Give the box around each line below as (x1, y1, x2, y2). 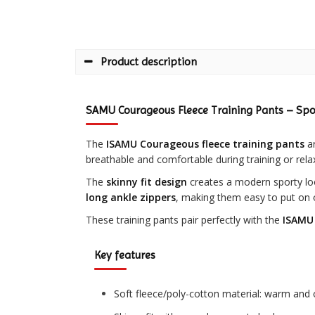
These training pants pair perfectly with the (86, 213, 283, 227)
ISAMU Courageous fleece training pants (106, 137, 304, 151)
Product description (101, 55, 197, 69)
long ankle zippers (86, 191, 176, 205)
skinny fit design (106, 175, 187, 189)
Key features (94, 248, 155, 262)
